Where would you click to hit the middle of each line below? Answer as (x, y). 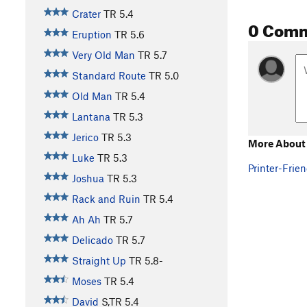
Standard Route (109, 76)
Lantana (91, 117)
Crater (86, 14)
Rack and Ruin (106, 199)
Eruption (91, 35)
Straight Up (99, 261)
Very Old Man (103, 55)
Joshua (88, 179)
